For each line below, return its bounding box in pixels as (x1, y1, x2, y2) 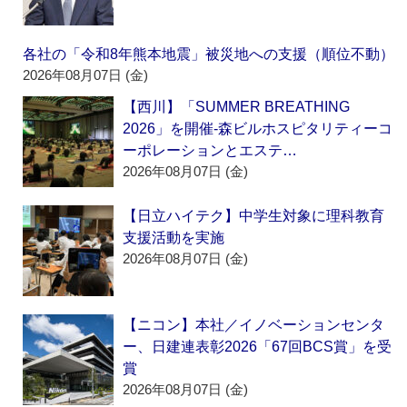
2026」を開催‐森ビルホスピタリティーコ (123, 121, 393, 137)
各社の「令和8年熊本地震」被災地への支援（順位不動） (23, 46, 395, 63)
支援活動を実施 (123, 230, 225, 246)
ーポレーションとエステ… (123, 143, 298, 159)
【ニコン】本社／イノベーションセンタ (123, 317, 385, 333)
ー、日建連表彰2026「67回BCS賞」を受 (123, 339, 392, 355)
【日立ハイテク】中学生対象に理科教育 (123, 208, 385, 224)
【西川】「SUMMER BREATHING (123, 99, 351, 115)
